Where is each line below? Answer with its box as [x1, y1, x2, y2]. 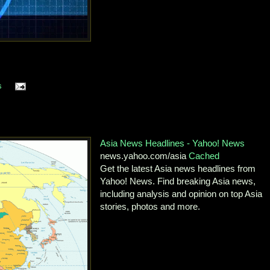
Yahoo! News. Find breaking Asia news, [100, 175, 256, 186]
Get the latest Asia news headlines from [100, 163, 256, 174]
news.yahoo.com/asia [100, 150, 189, 161]
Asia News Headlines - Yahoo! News [100, 137, 245, 148]
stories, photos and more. [100, 201, 201, 212]
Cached [189, 150, 220, 161]
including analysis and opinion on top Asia [100, 188, 263, 199]
